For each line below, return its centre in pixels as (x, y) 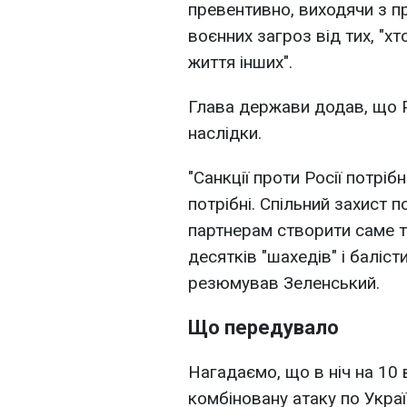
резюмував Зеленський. (284, 283)
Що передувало (263, 328)
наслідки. (225, 134)
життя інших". (240, 63)
